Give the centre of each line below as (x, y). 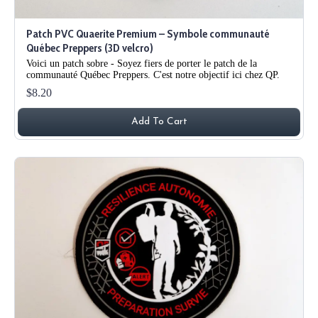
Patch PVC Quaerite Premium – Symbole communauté (148, 33)
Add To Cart (159, 121)
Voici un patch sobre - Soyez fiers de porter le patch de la (142, 63)
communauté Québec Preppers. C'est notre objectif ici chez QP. (153, 75)
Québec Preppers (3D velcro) (90, 48)
